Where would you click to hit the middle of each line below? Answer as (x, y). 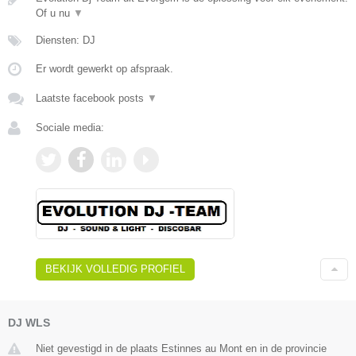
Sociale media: (70, 128)
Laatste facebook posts (91, 99)
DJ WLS (29, 322)
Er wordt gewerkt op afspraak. (104, 69)
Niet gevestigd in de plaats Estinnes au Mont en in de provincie (181, 348)
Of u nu (54, 14)
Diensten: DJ (66, 41)
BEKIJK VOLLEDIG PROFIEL (115, 269)
